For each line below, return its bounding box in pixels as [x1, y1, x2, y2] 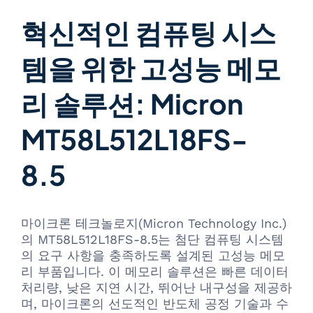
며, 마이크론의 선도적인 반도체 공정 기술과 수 [21, 296, 289, 312]
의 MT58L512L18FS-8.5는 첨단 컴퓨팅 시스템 [21, 232, 284, 247]
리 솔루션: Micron [21, 85, 243, 121]
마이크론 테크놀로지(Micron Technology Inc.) [21, 216, 286, 231]
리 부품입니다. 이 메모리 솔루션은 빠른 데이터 [21, 264, 289, 279]
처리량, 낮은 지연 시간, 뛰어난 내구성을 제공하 [21, 280, 292, 296]
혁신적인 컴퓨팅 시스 [21, 14, 276, 50]
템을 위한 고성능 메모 [21, 50, 281, 85]
